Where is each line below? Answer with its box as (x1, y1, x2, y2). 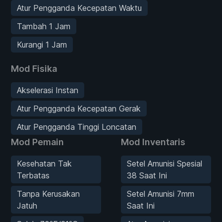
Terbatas (17, 170, 50, 180)
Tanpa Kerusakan (17, 188, 80, 199)
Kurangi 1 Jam (17, 39, 67, 50)
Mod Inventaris (121, 136, 185, 147)
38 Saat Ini (127, 170, 167, 180)
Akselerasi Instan (17, 85, 78, 95)
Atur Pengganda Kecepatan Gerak (17, 103, 141, 113)
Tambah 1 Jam (17, 21, 70, 31)
